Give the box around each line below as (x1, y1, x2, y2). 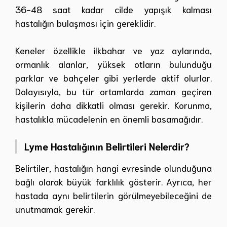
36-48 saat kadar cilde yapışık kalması (15, 3, 212, 16)
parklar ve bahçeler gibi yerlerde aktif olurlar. (15, 71, 212, 84)
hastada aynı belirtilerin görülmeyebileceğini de (15, 189, 212, 202)
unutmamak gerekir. (15, 203, 95, 215)
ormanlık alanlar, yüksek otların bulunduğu (15, 58, 212, 70)
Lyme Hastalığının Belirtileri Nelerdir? (24, 140, 190, 153)
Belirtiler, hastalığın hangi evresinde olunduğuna (15, 162, 212, 174)
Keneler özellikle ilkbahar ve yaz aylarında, (15, 44, 212, 57)
